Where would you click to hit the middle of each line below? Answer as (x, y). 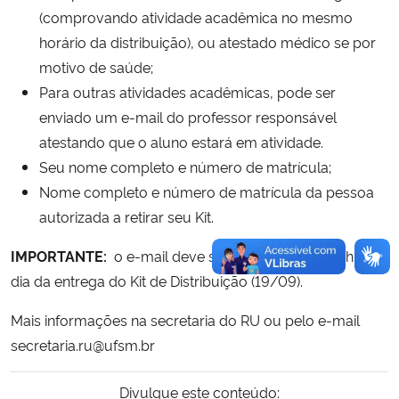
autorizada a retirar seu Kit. (126, 216)
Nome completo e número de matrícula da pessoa (207, 191)
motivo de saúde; (96, 66)
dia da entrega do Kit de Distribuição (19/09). (157, 280)
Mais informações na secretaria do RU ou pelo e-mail (185, 319)
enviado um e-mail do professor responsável (188, 116)
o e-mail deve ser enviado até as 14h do (243, 255)
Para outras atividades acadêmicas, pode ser (187, 91)
